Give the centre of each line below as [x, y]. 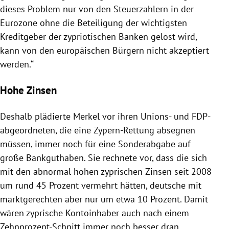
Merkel [86, 116]
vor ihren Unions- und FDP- [155, 116]
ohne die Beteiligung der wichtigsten [112, 22]
